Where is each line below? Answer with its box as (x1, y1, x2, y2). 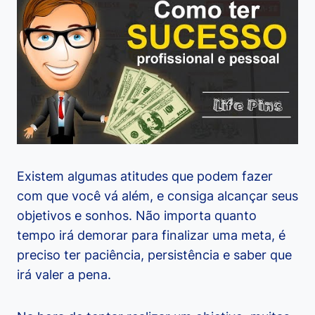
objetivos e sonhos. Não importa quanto (17, 208, 257, 224)
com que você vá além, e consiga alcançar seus (17, 188, 298, 204)
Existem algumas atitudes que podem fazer (17, 169, 273, 184)
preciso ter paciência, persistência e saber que (17, 247, 292, 263)
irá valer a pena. (17, 267, 111, 283)
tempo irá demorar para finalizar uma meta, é (17, 228, 285, 243)
